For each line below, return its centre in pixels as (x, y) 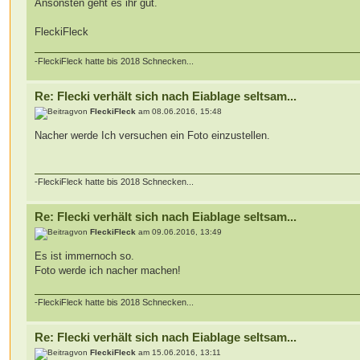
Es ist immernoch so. (85, 256)
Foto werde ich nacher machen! (108, 271)
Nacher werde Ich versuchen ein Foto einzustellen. (153, 136)
